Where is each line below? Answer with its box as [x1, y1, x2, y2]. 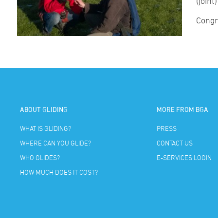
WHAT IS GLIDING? [20, 124, 72, 132]
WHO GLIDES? [20, 153, 60, 162]
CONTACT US [156, 138, 193, 147]
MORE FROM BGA [156, 105, 208, 114]
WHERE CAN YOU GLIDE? [20, 138, 91, 147]
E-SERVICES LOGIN [156, 153, 212, 162]
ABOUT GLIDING [20, 105, 68, 114]
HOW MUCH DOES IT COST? [20, 167, 98, 176]
